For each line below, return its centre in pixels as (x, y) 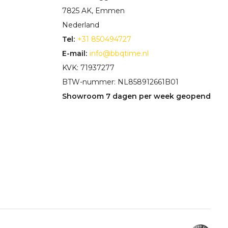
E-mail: (75, 54)
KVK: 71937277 (89, 68)
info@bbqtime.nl (119, 54)
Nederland (81, 25)
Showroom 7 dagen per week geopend (137, 96)
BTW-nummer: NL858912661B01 (121, 82)
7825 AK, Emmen (94, 11)
